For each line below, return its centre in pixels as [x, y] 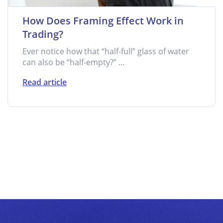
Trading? [43, 34]
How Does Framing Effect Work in [103, 21]
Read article [45, 82]
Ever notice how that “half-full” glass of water [106, 51]
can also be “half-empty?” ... [73, 62]
